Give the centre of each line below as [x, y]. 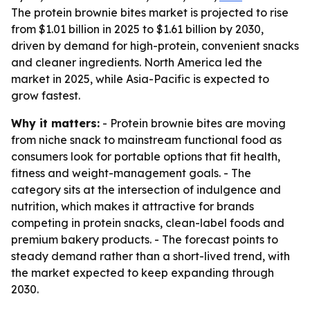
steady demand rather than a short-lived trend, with [151, 256]
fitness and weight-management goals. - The [131, 173]
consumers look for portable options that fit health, [146, 156]
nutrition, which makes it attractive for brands [133, 206]
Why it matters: [55, 123]
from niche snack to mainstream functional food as [146, 140]
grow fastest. [46, 95]
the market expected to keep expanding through [143, 273]
